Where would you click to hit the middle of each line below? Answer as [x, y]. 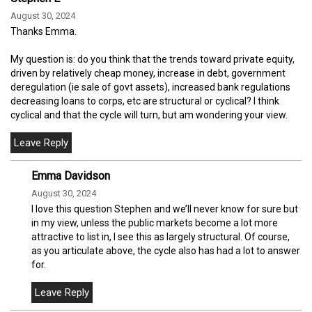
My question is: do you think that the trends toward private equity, [153, 59]
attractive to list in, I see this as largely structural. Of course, [161, 236]
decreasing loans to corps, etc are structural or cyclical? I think [145, 101]
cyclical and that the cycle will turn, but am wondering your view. [149, 115]
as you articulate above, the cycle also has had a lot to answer [166, 250]
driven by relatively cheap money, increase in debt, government [148, 73]
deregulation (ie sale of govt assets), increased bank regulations [150, 87]
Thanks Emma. [44, 31]
